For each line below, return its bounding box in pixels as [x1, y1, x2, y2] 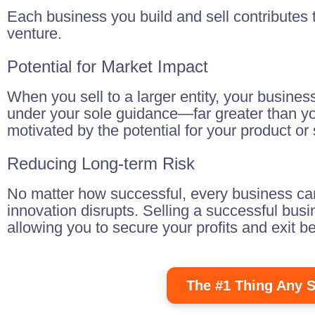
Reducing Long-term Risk [7, 154, 195, 173]
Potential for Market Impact [7, 57, 208, 76]
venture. [7, 25, 62, 42]
